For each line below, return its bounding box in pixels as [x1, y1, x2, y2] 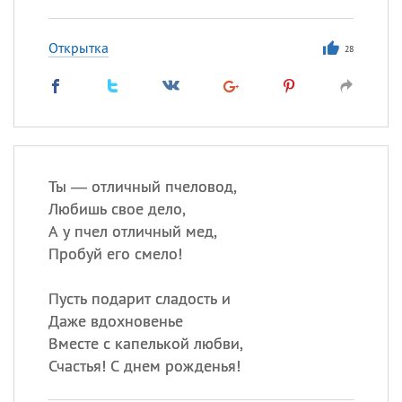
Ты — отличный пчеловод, [48, 176, 237, 197]
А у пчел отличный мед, [48, 221, 217, 241]
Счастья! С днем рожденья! [48, 355, 240, 376]
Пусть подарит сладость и [48, 288, 231, 309]
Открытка [48, 39, 109, 57]
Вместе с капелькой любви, [48, 333, 243, 354]
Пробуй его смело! [48, 243, 182, 264]
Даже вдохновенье [48, 310, 183, 331]
